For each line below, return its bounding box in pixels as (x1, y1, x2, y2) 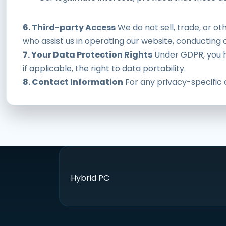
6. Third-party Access (23, 21, 116, 33)
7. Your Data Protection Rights (23, 48, 152, 61)
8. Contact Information (23, 76, 123, 88)
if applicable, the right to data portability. (23, 62, 186, 74)
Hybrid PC (71, 172, 109, 184)
